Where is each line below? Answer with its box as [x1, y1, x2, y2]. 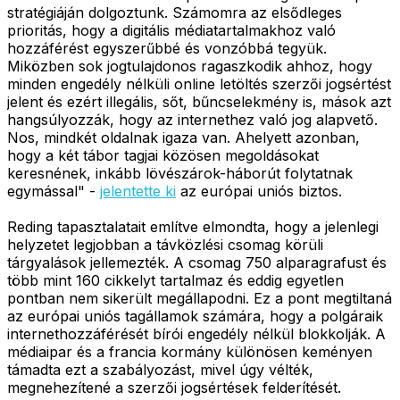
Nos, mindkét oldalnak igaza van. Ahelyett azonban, [7, 128, 360, 146]
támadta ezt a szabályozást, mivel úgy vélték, [7, 360, 313, 379]
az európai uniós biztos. [176, 181, 342, 200]
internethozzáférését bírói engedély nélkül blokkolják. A [7, 324, 386, 343]
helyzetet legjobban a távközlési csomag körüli [7, 235, 323, 254]
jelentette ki [100, 181, 176, 200]
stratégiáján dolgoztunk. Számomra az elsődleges [7, 3, 342, 21]
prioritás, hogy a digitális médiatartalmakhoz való [7, 21, 336, 39]
